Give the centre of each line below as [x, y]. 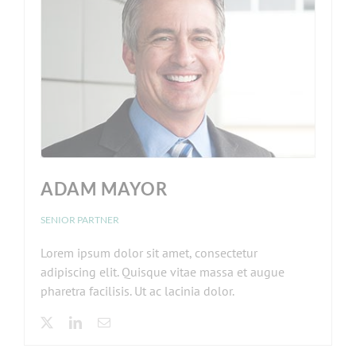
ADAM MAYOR [104, 189]
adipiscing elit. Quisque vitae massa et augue [163, 272]
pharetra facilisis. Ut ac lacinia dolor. [137, 291]
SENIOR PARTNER [80, 220]
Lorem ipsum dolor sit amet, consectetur [149, 253]
